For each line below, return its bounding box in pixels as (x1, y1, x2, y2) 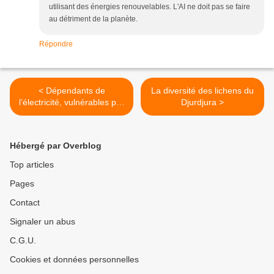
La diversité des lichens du (151, 86, 254, 96)
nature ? (55, 109, 88, 119)
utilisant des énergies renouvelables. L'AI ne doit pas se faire (49, 2, 250, 12)
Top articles (10, 160, 54, 170)
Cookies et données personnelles (10, 254, 139, 265)
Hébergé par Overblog (10, 141, 102, 151)
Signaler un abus (10, 217, 75, 227)
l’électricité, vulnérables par (19, 97, 124, 108)
